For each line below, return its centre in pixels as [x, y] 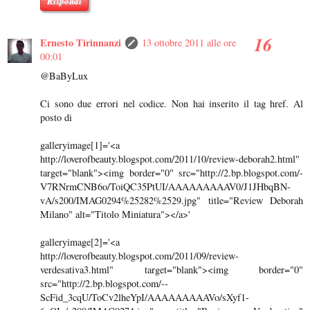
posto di [56, 117]
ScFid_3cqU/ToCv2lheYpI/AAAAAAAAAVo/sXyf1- [145, 297]
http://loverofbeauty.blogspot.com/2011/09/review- [139, 255]
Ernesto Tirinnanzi [81, 42]
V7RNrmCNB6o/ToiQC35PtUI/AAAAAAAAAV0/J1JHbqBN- [165, 186]
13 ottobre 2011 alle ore [189, 42]
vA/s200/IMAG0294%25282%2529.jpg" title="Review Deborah [172, 200]
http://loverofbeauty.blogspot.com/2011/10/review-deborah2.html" [170, 158]
